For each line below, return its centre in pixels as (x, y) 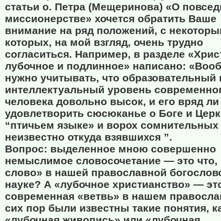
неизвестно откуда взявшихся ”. (89, 137)
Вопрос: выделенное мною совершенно (110, 149)
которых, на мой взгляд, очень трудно (104, 42)
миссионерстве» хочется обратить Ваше (111, 19)
